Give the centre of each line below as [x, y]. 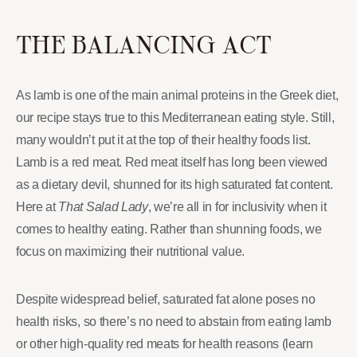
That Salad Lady [103, 207]
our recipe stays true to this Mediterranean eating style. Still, [175, 118]
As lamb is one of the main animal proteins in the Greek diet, [177, 95]
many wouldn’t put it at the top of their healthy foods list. [163, 140]
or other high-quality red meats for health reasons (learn [165, 344]
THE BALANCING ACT [143, 44]
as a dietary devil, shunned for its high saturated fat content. [175, 184]
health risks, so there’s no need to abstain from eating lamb [174, 322]
